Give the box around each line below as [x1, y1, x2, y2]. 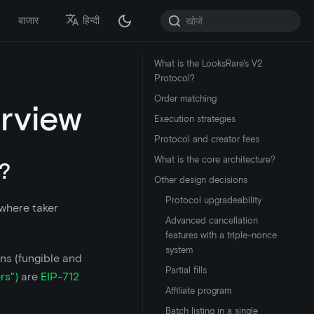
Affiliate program [165, 285, 231, 296]
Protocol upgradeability [165, 195, 261, 205]
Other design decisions [154, 175, 247, 185]
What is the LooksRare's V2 [154, 58, 262, 69]
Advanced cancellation [165, 215, 258, 226]
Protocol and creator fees [154, 134, 259, 144]
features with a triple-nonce [165, 230, 277, 240]
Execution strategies [154, 114, 235, 124]
